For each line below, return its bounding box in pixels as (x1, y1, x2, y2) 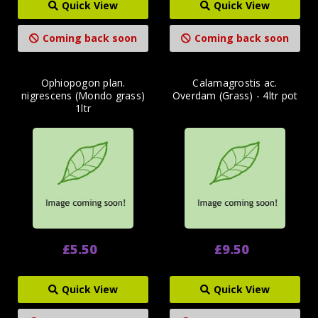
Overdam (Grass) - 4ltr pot (172, 89, 298, 103)
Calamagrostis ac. (192, 76, 278, 90)
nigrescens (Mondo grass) (21, 89, 145, 103)
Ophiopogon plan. (40, 76, 126, 90)
